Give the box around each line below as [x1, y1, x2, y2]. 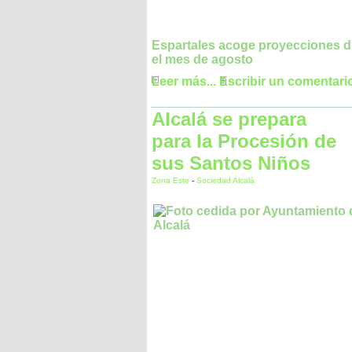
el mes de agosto [152, 53, 253, 67]
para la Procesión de [152, 130, 336, 152]
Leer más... [152, 75, 216, 89]
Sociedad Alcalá [196, 176, 255, 185]
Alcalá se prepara [152, 108, 306, 130]
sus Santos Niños [152, 152, 310, 174]
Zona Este [152, 176, 192, 185]
